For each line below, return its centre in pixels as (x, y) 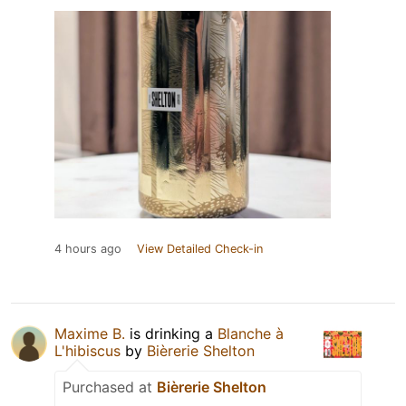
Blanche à (251, 334)
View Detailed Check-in (200, 249)
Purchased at (110, 387)
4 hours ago (88, 249)
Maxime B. (90, 334)
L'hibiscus (87, 351)
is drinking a (171, 334)
